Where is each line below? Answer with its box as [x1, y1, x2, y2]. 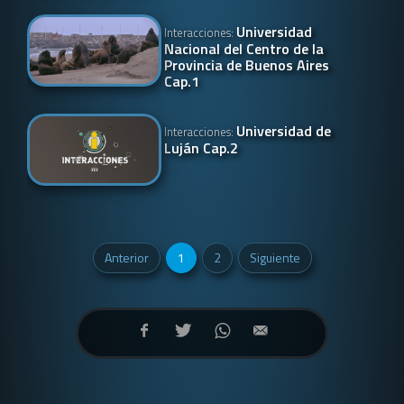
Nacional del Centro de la [164, 38, 325, 60]
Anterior [104, 248, 149, 267]
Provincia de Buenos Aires [164, 54, 330, 76]
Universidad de [236, 120, 332, 142]
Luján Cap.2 [164, 137, 239, 159]
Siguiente [249, 248, 300, 267]
